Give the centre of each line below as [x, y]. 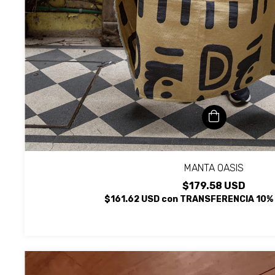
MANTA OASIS [214, 168]
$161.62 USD [133, 199]
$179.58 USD [214, 186]
